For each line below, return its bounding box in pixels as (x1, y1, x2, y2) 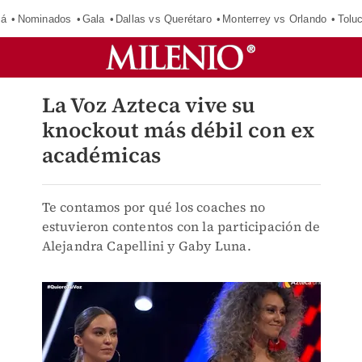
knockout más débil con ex (41, 116, 315, 145)
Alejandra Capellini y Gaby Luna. (41, 237, 251, 255)
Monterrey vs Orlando (222, 12, 327, 25)
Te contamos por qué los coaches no (41, 198, 266, 216)
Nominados (17, 12, 72, 25)
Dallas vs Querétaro (115, 12, 212, 25)
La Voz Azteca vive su (41, 90, 256, 120)
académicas (41, 141, 162, 170)
